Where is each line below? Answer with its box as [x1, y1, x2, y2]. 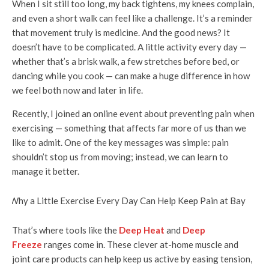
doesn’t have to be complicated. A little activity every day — [12, 41, 247, 52]
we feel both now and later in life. [12, 85, 143, 95]
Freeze [12, 239, 42, 250]
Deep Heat [119, 225, 165, 235]
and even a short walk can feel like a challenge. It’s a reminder [12, 13, 253, 23]
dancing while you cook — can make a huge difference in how [12, 70, 250, 81]
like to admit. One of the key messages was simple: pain [12, 137, 229, 148]
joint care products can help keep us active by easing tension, [12, 253, 252, 264]
